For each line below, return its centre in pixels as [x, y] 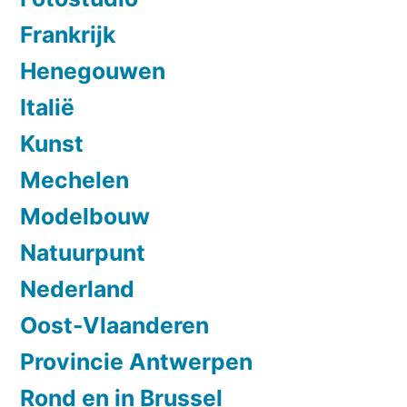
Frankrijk [68, 34]
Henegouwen [93, 70]
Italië [47, 107]
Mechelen [74, 179]
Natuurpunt [83, 252]
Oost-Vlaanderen [114, 325]
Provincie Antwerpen [136, 361]
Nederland [77, 288]
